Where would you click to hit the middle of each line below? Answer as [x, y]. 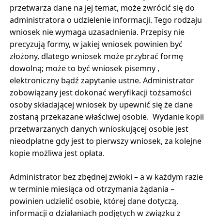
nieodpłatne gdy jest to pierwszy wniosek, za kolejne [106, 141]
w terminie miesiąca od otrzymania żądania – [92, 189]
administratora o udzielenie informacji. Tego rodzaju [106, 20]
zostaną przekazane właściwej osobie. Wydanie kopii [107, 116]
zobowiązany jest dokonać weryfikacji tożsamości [101, 92]
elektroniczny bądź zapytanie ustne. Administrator [102, 80]
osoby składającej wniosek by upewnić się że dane [101, 104]
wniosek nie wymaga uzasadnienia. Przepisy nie [97, 32]
